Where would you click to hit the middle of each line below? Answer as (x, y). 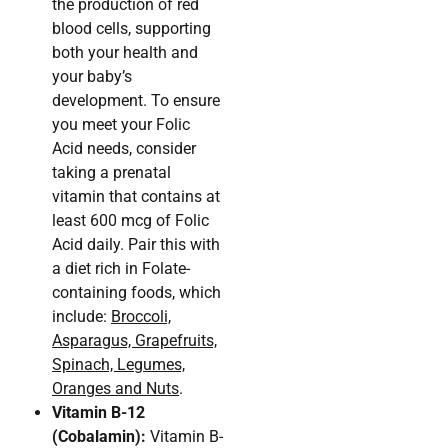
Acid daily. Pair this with (136, 245)
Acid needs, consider (124, 149)
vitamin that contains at (136, 197)
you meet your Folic (121, 125)
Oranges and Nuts (115, 389)
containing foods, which (136, 293)
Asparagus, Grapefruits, (134, 341)
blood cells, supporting (131, 29)
